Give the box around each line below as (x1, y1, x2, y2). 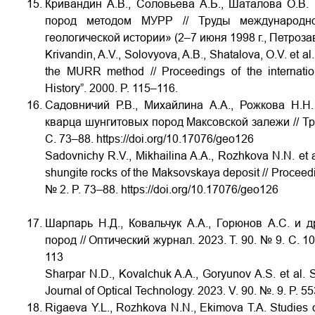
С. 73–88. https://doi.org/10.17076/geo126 (45, 132, 254, 145)
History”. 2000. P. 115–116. (45, 82, 178, 94)
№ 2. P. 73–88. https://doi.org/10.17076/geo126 (45, 183, 278, 195)
